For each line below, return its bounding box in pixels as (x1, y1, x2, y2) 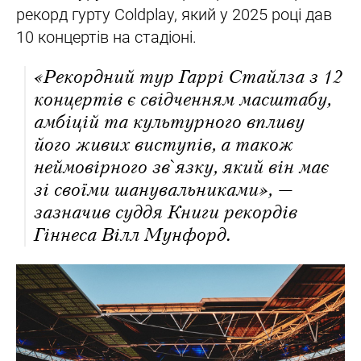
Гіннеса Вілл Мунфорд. (34, 223, 230, 247)
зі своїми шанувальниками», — (34, 178, 293, 202)
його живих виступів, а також (34, 133, 293, 157)
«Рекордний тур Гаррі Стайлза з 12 (34, 65, 342, 89)
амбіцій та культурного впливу (34, 110, 305, 135)
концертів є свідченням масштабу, (34, 88, 331, 112)
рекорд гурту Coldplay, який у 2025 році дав (16, 5, 332, 25)
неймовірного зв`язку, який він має (34, 156, 329, 180)
